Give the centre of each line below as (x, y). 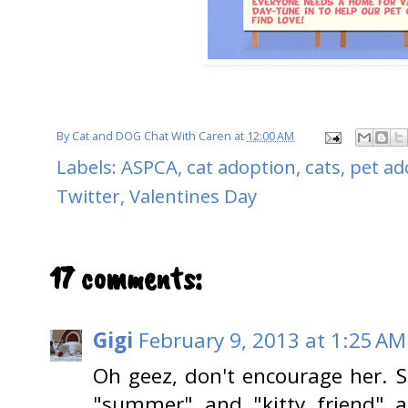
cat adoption (241, 167)
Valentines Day (193, 196)
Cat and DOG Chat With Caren (152, 137)
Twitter (88, 196)
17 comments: (126, 278)
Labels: (89, 167)
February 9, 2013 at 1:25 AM (272, 341)
